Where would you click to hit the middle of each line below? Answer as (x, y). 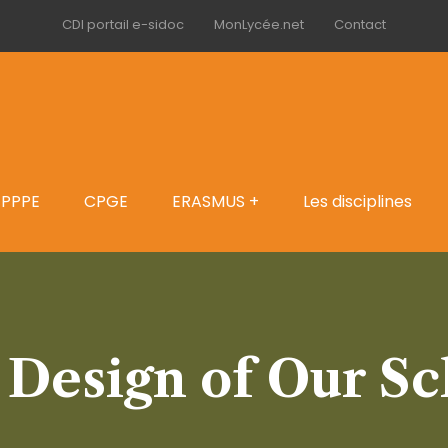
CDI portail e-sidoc (123, 24)
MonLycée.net (259, 24)
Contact (360, 24)
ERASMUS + (215, 201)
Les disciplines (357, 201)
